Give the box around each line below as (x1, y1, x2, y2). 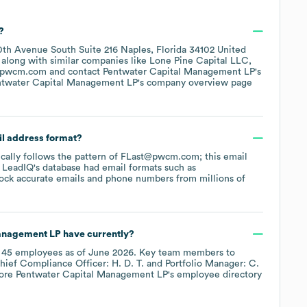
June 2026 (88, 247, 134, 258)
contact (68, 66, 103, 77)
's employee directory (168, 269, 262, 280)
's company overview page (138, 77, 252, 88)
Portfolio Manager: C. (165, 258, 259, 269)
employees (12, 247, 62, 258)
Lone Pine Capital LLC (149, 56, 249, 66)
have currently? (60, 229, 134, 239)
